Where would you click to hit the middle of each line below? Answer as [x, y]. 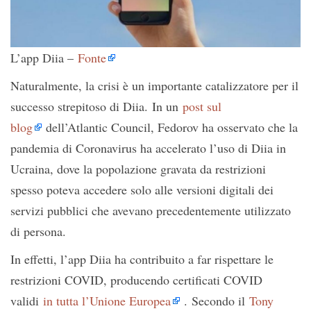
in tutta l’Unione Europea [107, 300]
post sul [202, 106]
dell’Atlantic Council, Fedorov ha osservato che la [170, 127]
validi [27, 300]
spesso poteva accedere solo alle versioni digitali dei [142, 189]
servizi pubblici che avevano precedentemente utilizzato [151, 210]
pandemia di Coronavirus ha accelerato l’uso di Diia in [148, 148]
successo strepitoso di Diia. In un [96, 106]
